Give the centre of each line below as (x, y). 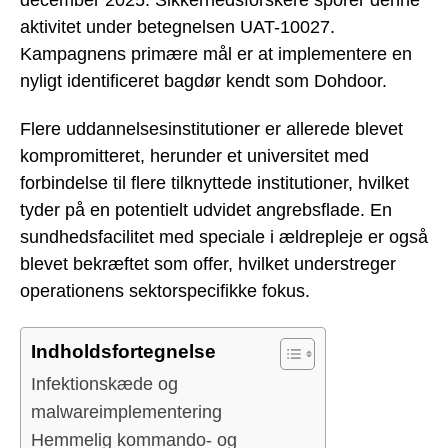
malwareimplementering (126, 411)
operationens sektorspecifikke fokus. (165, 291)
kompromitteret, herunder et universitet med (194, 156)
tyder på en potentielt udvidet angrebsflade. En (206, 210)
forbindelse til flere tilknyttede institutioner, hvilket (214, 183)
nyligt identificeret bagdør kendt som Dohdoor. (203, 80)
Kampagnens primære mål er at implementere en (216, 53)
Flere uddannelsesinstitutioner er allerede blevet (211, 129)
